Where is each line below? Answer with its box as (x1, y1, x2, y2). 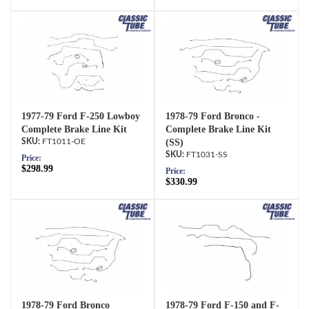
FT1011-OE (42, 137, 86, 146)
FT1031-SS (186, 150, 228, 159)
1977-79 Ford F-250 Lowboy (21, 111, 140, 122)
